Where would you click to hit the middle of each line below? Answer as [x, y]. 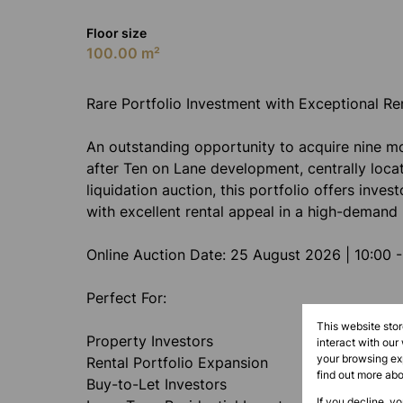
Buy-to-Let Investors [157, 384]
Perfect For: [126, 298]
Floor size [116, 33]
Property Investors [150, 341]
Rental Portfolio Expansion [177, 363]
